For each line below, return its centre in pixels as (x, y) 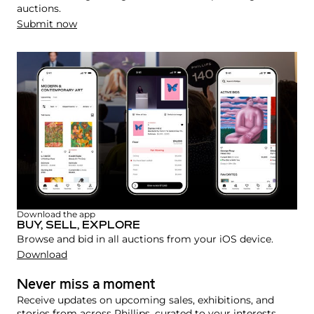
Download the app (56, 214)
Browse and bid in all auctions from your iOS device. (145, 239)
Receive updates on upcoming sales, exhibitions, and (145, 300)
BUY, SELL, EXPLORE (78, 226)
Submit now (47, 24)
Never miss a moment (86, 286)
